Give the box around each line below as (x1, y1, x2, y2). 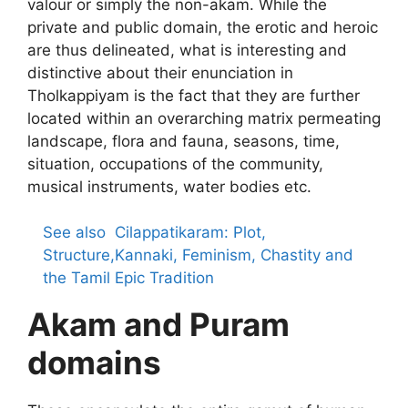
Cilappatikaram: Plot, (115, 223, 266, 242)
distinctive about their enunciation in (27, 63, 293, 82)
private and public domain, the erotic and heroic (27, 17, 378, 36)
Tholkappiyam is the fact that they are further (27, 86, 360, 105)
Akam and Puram (27, 305, 290, 344)
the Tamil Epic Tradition (43, 269, 214, 288)
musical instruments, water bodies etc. (27, 177, 311, 196)
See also (43, 223, 106, 242)
